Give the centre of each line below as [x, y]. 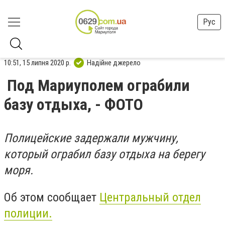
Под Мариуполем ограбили [98, 85]
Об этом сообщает [52, 197]
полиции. [28, 213]
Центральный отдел [150, 197]
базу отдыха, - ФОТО [74, 104]
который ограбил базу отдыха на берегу [104, 154]
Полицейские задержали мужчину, [91, 138]
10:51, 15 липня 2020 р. [37, 63]
